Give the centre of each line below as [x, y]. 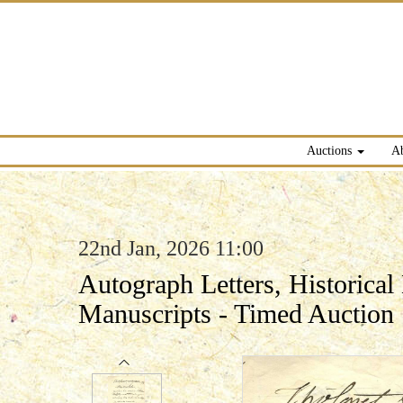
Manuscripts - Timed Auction [236, 313]
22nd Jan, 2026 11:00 [171, 248]
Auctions [331, 151]
